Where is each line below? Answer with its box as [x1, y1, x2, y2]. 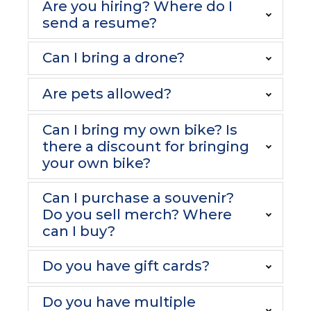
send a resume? [42, 15, 157, 31]
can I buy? [42, 223, 115, 239]
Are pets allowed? [42, 85, 171, 102]
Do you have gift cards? [42, 258, 210, 274]
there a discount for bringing [42, 138, 249, 155]
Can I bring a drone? [42, 49, 185, 66]
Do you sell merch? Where [42, 206, 232, 223]
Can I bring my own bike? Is [42, 121, 237, 138]
